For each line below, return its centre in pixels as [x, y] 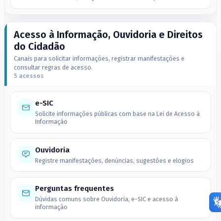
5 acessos [29, 75]
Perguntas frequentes [74, 189]
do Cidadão [39, 47]
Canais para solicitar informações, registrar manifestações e [99, 58]
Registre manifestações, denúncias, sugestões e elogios [114, 160]
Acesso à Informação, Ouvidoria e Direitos [108, 35]
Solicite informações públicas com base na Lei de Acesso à [117, 113]
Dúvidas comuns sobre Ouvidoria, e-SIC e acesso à [106, 199]
